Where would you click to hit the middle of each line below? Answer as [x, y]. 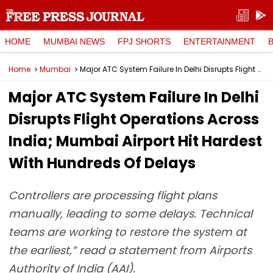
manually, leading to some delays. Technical [130, 214]
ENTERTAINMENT [219, 41]
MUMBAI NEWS [74, 41]
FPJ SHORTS [144, 41]
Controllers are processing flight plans [113, 195]
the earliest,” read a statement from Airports [130, 250]
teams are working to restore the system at [128, 232]
